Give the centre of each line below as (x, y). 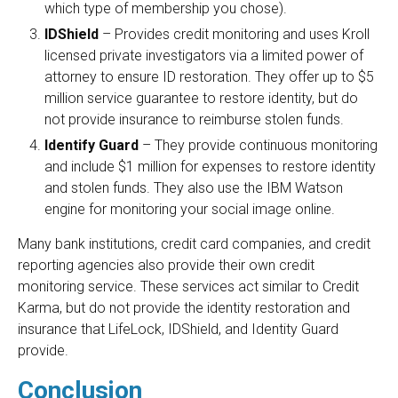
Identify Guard (92, 146)
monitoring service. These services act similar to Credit (188, 287)
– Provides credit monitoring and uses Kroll (236, 35)
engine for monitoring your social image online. (190, 210)
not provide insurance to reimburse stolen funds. (194, 120)
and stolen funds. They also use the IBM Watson (194, 188)
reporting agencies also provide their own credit (166, 266)
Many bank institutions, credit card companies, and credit (194, 244)
